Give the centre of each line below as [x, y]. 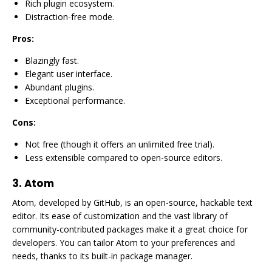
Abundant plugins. [59, 87]
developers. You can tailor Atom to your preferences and [124, 243]
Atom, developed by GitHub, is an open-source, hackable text [132, 202]
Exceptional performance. [75, 100]
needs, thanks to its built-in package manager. [102, 256]
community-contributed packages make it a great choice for [130, 229]
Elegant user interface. [69, 74]
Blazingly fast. [52, 60]
